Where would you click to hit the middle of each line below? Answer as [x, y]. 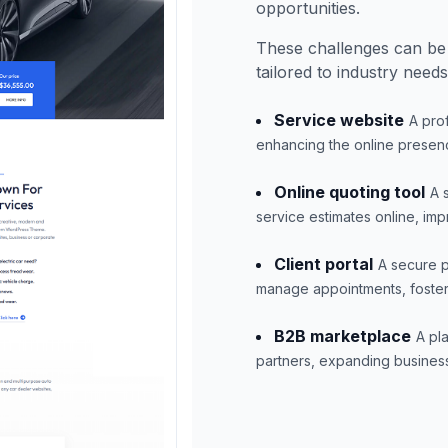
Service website [339, 120]
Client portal [323, 264]
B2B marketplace [342, 336]
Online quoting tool [349, 192]
